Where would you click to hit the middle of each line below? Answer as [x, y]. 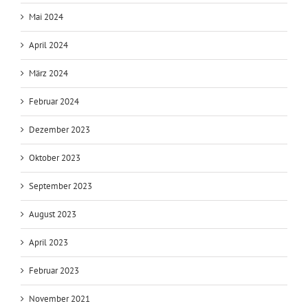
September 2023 [60, 186]
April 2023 [48, 242]
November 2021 [59, 298]
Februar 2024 [54, 101]
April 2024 [48, 45]
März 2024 [48, 73]
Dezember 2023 [59, 129]
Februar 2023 [54, 270]
